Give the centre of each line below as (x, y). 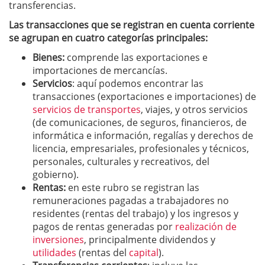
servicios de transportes (87, 110)
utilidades (54, 253)
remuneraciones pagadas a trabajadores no (131, 201)
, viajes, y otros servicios (194, 110)
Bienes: (50, 58)
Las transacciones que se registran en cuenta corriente (132, 25)
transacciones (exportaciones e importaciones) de (144, 97)
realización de (206, 227)
